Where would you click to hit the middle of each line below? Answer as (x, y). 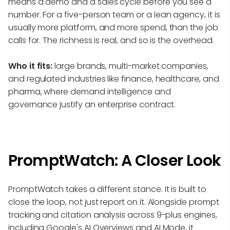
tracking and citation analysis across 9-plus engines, (113, 215)
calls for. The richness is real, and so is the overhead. (111, 41)
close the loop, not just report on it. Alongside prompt (114, 202)
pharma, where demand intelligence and (90, 92)
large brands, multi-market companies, (130, 66)
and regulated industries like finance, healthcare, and (114, 79)
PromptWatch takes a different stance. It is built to (107, 189)
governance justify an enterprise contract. (92, 105)
